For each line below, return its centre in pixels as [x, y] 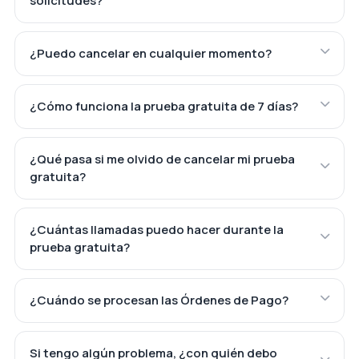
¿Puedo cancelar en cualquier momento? [150, 54]
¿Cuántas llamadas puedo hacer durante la [156, 230]
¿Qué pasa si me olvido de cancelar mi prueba [162, 159]
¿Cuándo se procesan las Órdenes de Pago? [159, 301]
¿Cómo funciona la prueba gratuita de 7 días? [163, 107]
